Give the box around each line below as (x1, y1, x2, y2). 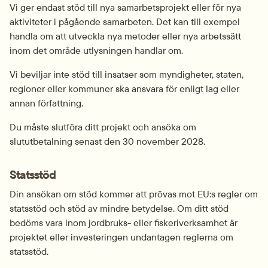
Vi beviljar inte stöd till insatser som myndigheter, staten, (10, 68, 243, 80)
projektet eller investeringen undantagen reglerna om (10, 231, 233, 243)
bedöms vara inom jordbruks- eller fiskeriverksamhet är (10, 217, 237, 229)
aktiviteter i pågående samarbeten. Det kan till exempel (10, 16, 240, 28)
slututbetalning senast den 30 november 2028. (10, 135, 205, 147)
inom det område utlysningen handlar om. (10, 44, 183, 56)
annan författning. (10, 97, 83, 109)
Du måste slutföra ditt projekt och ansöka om (10, 121, 196, 133)
